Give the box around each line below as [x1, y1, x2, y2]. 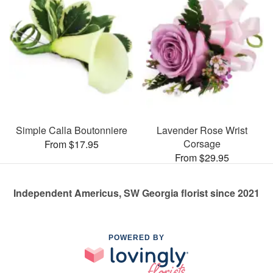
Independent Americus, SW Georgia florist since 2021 [13, 185, 260, 200]
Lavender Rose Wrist [156, 122, 247, 137]
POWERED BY [108, 233, 165, 242]
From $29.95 [174, 150, 229, 165]
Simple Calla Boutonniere [15, 122, 127, 137]
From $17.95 [44, 136, 99, 151]
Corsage [183, 136, 221, 151]
